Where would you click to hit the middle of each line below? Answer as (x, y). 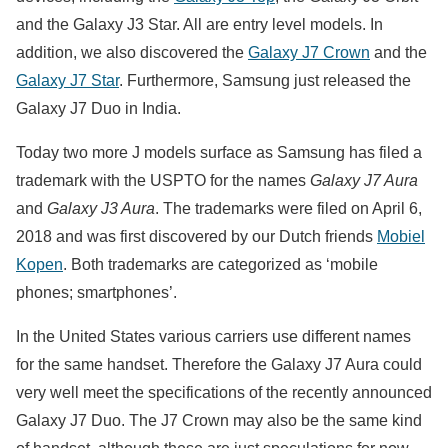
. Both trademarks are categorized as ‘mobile (220, 265)
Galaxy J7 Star (67, 81)
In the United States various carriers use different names (213, 337)
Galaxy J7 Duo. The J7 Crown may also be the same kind (219, 421)
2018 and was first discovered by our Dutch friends (196, 237)
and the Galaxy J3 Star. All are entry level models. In (199, 25)
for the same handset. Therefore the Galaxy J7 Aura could (219, 365)
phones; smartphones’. (96, 293)
